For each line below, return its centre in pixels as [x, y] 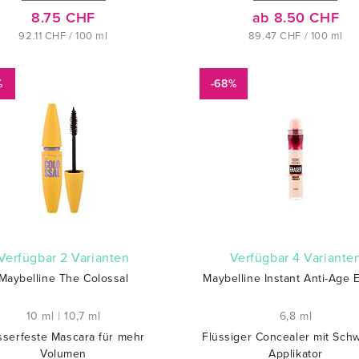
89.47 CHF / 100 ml [296, 36]
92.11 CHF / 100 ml [63, 36]
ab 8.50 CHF [296, 18]
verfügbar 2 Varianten [68, 258]
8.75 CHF [63, 18]
